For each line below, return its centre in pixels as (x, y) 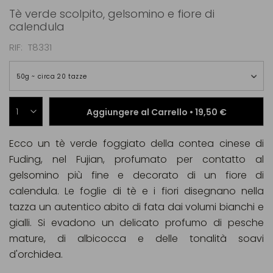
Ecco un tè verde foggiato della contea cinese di (136, 144)
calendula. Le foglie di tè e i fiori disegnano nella (136, 191)
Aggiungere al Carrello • (140, 112)
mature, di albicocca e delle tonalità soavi (136, 239)
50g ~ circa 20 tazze (52, 76)
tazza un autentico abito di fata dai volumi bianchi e (136, 207)
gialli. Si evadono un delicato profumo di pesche (136, 223)
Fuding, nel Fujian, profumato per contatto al (136, 159)
